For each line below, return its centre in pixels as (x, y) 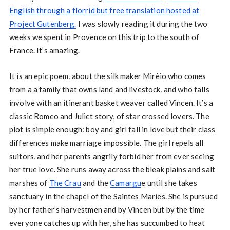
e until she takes (169, 183)
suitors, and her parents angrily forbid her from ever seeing (111, 156)
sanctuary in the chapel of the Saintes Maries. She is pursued (113, 196)
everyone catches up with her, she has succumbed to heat (107, 223)
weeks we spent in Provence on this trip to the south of (104, 37)
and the (95, 183)
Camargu (126, 183)
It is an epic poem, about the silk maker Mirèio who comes (108, 76)
